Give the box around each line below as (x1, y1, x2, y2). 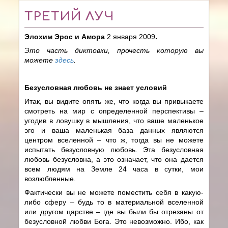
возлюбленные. (24, 174, 76, 183)
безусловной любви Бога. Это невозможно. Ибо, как (24, 217, 204, 225)
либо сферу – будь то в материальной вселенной (24, 197, 204, 206)
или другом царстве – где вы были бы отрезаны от (24, 207, 204, 216)
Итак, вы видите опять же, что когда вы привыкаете (24, 97, 204, 105)
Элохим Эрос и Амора (24, 32, 107, 41)
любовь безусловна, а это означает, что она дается (24, 155, 204, 163)
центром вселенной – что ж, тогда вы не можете (24, 135, 204, 144)
